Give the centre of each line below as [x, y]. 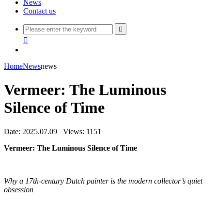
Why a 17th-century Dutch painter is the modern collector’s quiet [103, 181]
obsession [19, 189]
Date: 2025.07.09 [31, 131]
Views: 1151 [82, 131]
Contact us [39, 11]
